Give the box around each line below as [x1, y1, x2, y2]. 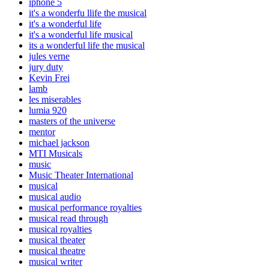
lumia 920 [29, 105, 67, 116]
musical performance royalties [29, 202, 142, 213]
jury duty [29, 62, 63, 73]
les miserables [29, 94, 81, 105]
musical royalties [29, 224, 92, 235]
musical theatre [29, 246, 85, 256]
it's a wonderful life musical [29, 29, 133, 40]
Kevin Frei [29, 73, 70, 83]
